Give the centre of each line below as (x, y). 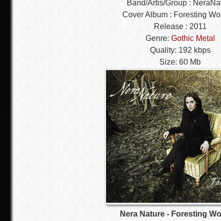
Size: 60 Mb (180, 62)
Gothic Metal (193, 38)
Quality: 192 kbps (180, 50)
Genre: (158, 38)
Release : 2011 (180, 26)
